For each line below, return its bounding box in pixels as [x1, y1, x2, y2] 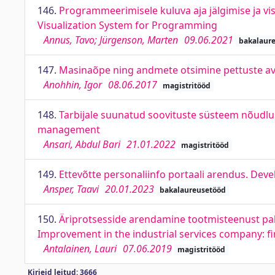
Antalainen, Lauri [44, 242, 117, 255]
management [37, 123, 100, 136]
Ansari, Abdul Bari [44, 137, 120, 151]
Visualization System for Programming [37, 18, 217, 32]
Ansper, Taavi [44, 182, 99, 196]
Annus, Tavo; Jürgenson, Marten [44, 33, 178, 47]
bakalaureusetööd [159, 185, 226, 195]
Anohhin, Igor [44, 78, 102, 91]
